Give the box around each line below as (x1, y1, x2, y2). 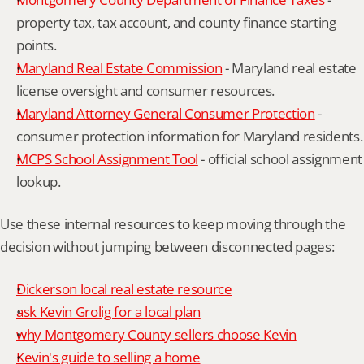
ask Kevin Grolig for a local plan (16, 302, 201, 321)
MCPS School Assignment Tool (16, 149, 198, 168)
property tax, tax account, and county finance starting (16, 13, 336, 32)
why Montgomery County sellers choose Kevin (16, 325, 297, 344)
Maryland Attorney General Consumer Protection (16, 104, 315, 123)
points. (16, 36, 57, 54)
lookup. (16, 172, 61, 191)
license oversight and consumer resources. (16, 81, 275, 100)
